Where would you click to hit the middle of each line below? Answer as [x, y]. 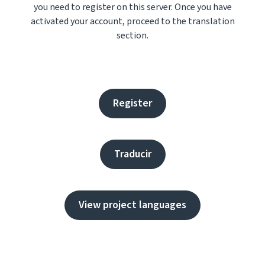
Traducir [132, 154]
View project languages [132, 205]
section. [132, 35]
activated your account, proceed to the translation [132, 21]
